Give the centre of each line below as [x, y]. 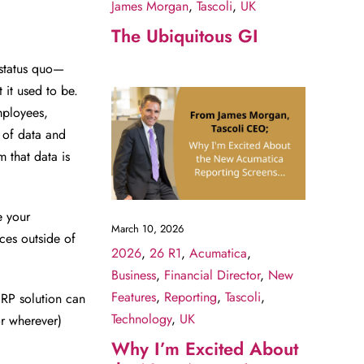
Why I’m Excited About [204, 349]
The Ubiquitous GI [184, 35]
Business [133, 275]
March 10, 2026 [147, 229]
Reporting [190, 297]
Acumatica [218, 253]
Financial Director [212, 275]
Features [133, 297]
